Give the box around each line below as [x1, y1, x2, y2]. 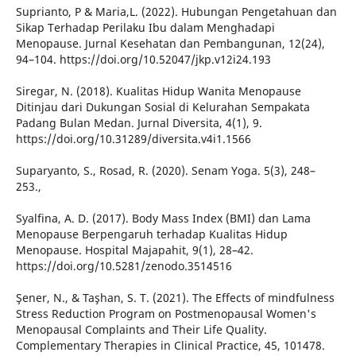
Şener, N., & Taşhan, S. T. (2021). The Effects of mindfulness [15, 290, 335, 306]
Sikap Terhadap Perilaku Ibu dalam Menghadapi [15, 20, 275, 36]
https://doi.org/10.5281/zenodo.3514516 [15, 258, 232, 274]
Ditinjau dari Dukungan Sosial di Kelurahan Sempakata [15, 99, 310, 115]
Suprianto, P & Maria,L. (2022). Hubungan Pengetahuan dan [15, 4, 337, 20]
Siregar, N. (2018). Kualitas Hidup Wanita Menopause [15, 83, 301, 99]
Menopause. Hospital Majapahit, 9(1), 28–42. [15, 242, 253, 258]
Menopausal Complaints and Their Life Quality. [15, 322, 267, 338]
